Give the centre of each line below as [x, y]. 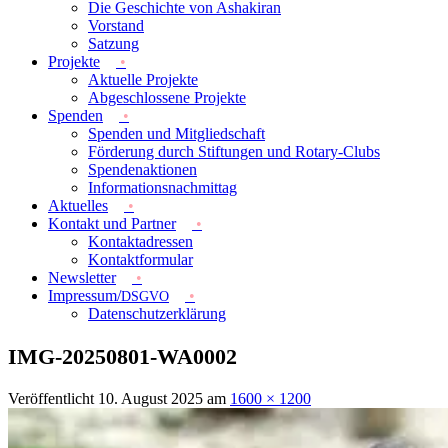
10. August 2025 [150, 398]
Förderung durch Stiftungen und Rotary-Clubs [234, 151]
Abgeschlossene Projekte [167, 97]
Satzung [113, 43]
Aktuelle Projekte [143, 79]
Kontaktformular [140, 259]
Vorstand [116, 25]
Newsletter [82, 277]
